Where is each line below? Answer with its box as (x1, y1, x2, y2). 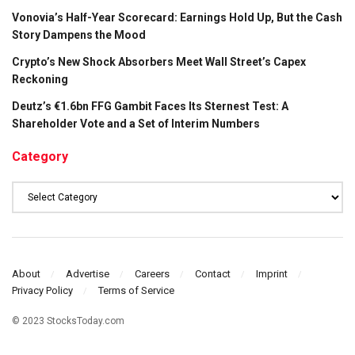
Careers (135, 267, 170, 280)
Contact (195, 267, 231, 280)
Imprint (256, 267, 288, 280)
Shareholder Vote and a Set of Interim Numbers (12, 117, 260, 131)
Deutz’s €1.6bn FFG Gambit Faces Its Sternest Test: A (12, 100, 288, 113)
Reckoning (12, 73, 68, 86)
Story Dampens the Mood (12, 29, 146, 42)
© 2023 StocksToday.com (12, 315, 124, 326)
